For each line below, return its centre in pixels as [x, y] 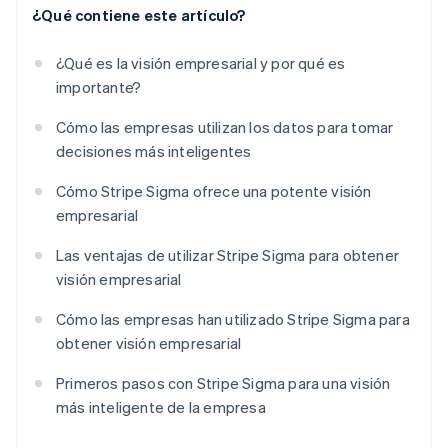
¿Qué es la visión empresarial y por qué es [201, 63]
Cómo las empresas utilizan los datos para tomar [225, 127]
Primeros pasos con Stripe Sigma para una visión [223, 383]
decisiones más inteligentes [154, 151]
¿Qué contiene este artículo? [139, 15]
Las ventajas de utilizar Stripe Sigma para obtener [228, 255]
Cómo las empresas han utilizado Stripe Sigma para [233, 319]
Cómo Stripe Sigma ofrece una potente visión [214, 191]
